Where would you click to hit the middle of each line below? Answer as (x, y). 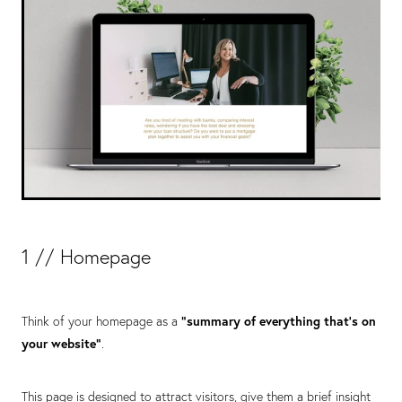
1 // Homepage (86, 257)
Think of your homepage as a (101, 321)
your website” (61, 343)
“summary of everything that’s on (279, 321)
